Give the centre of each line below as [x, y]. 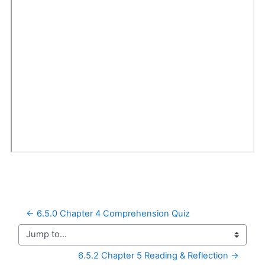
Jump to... [38, 240]
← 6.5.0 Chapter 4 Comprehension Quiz [108, 213]
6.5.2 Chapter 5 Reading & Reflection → [159, 255]
